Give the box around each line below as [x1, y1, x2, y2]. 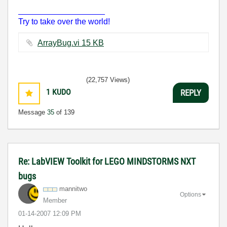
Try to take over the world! [18, 17, 110, 26]
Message [18, 108, 47, 116]
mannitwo [59, 185, 87, 193]
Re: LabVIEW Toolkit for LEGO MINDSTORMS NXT [18, 156, 196, 167]
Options [180, 191, 201, 198]
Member [43, 197, 67, 204]
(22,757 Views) [86, 76, 130, 84]
